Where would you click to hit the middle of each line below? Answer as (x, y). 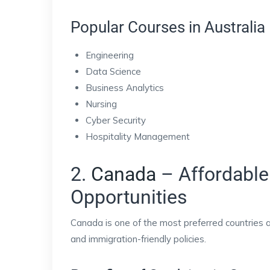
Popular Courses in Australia (168, 27)
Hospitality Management (138, 137)
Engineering (110, 55)
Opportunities (129, 197)
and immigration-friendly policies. (138, 239)
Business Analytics (125, 88)
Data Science (113, 71)
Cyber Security (116, 120)
